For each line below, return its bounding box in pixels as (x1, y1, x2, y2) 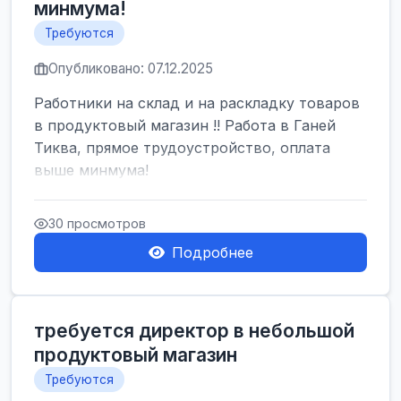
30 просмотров (48, 216, 146, 231)
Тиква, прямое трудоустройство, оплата (34, 139, 330, 157)
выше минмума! (34, 161, 149, 179)
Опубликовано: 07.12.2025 (48, 60, 213, 77)
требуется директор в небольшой (34, 320, 354, 342)
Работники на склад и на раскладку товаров (34, 94, 360, 112)
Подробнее (171, 243, 253, 261)
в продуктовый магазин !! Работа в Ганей (34, 116, 336, 134)
